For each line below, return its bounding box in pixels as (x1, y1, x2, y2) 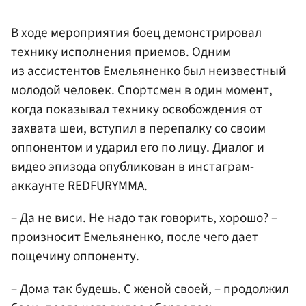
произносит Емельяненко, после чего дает (11, 227, 258, 247)
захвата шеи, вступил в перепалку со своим (11, 119, 266, 139)
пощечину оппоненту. (11, 247, 139, 266)
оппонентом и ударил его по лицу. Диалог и (11, 138, 264, 158)
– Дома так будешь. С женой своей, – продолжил (11, 279, 289, 298)
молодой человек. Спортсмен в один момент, (11, 81, 273, 100)
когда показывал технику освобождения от (11, 100, 262, 120)
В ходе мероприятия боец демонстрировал (11, 23, 262, 43)
